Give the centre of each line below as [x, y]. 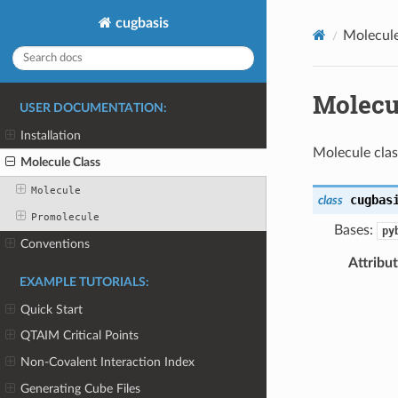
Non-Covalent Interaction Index [108, 362]
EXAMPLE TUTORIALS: [84, 282]
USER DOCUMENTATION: [93, 108]
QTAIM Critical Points [80, 336]
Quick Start [52, 309]
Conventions [56, 244]
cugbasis [140, 23]
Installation [51, 135]
